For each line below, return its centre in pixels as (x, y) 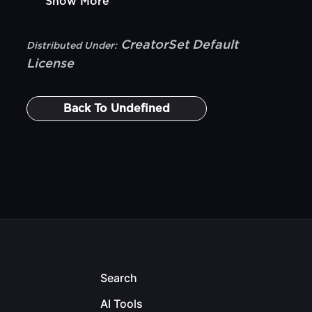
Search (119, 278)
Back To (87, 109)
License (50, 64)
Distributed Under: (72, 46)
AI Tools (122, 304)
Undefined (141, 109)
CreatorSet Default (180, 45)
